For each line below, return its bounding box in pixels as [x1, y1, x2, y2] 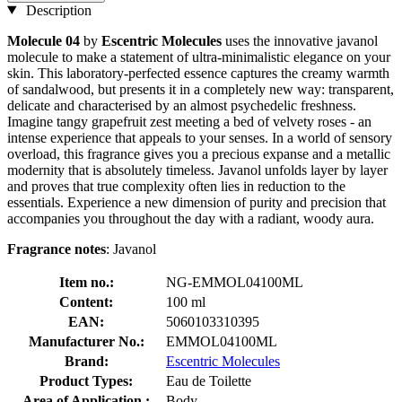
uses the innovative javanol [222, 32, 378, 48]
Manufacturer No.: [28, 333, 144, 349]
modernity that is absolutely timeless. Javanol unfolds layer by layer [7, 162, 388, 178]
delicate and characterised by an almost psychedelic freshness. [7, 97, 356, 113]
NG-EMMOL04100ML [166, 274, 303, 290]
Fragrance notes [7, 240, 106, 257]
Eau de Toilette [166, 372, 251, 389]
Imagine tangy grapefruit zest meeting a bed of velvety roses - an [7, 113, 371, 129]
